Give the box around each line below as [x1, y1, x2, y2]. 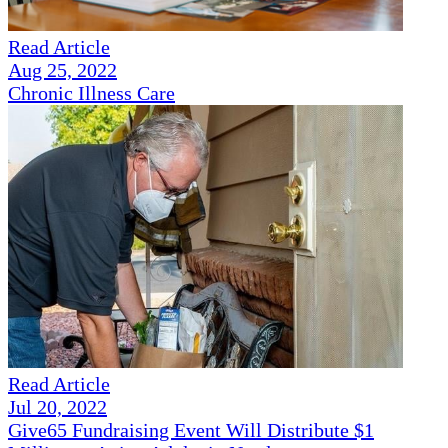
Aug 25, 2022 [8, 59, 117, 82]
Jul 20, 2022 [8, 396, 107, 419]
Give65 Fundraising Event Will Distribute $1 [8, 419, 374, 442]
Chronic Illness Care [8, 82, 175, 105]
